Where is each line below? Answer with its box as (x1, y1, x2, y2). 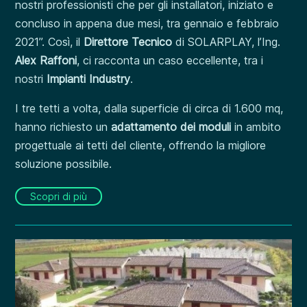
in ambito (231, 120, 282, 134)
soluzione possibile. (15, 157, 112, 171)
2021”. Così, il (15, 35, 81, 49)
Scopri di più (30, 191, 88, 202)
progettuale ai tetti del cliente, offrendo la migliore (15, 138, 267, 152)
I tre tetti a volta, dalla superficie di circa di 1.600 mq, (15, 101, 284, 115)
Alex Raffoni (15, 53, 77, 67)
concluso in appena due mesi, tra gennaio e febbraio (15, 16, 280, 30)
